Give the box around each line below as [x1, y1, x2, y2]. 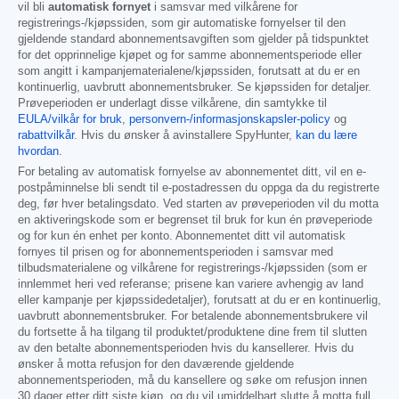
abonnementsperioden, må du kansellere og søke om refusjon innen [18, 374, 367, 387]
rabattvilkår [18, 129, 74, 142]
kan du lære [296, 129, 357, 142]
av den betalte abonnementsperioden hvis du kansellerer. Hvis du [18, 342, 354, 355]
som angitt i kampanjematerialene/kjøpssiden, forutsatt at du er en [18, 65, 360, 78]
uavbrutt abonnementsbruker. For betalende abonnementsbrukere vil [18, 310, 368, 323]
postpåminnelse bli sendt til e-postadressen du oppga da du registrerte [18, 182, 379, 195]
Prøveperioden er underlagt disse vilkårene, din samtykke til [18, 97, 327, 110]
